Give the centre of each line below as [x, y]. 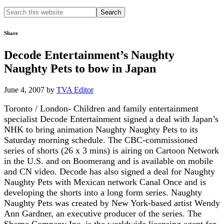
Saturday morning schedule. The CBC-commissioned [101, 140]
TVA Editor [75, 89]
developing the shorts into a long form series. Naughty [103, 192]
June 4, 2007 [24, 89]
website [15, 29]
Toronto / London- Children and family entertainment [101, 108]
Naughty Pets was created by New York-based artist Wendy [112, 203]
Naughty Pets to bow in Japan [80, 68]
